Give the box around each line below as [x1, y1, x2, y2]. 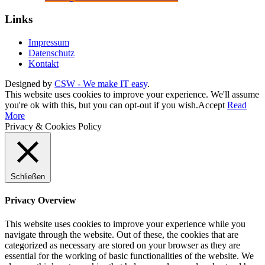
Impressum [28, 37, 69, 48]
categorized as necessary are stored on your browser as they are [5, 240, 240, 250]
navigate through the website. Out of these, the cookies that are [5, 229, 238, 240]
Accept [198, 100, 225, 111]
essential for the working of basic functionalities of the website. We [5, 250, 254, 261]
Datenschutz [28, 48, 75, 59]
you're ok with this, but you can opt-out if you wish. [5, 100, 198, 111]
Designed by [5, 79, 54, 89]
